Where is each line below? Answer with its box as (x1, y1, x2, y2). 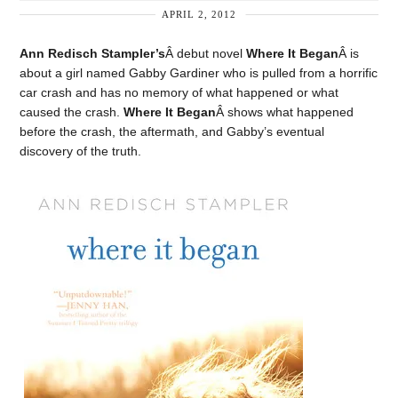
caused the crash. (20, 105, 124, 119)
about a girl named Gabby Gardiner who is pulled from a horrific (20, 66, 378, 80)
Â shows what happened (216, 105, 354, 119)
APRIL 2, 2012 (162, 8, 236, 20)
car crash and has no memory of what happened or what (20, 85, 339, 99)
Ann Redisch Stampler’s (20, 46, 166, 60)
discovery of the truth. (20, 144, 142, 158)
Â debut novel (165, 46, 247, 60)
